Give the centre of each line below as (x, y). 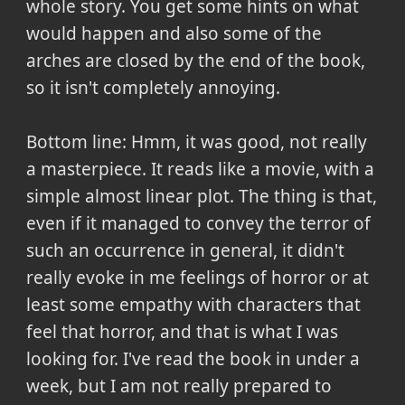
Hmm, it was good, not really (249, 141)
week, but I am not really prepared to (179, 386)
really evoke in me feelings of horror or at (197, 277)
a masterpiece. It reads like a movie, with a (200, 169)
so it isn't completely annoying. (153, 87)
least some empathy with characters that (193, 304)
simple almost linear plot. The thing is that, (201, 196)
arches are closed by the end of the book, (195, 60)
